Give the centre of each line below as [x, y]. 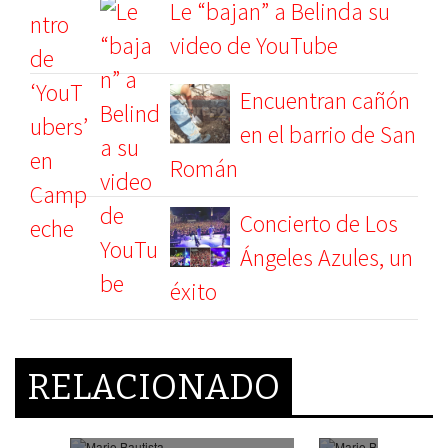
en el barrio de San [328, 135]
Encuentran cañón [325, 101]
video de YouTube [254, 46]
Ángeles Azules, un [326, 258]
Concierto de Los [319, 224]
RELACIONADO [153, 387]
